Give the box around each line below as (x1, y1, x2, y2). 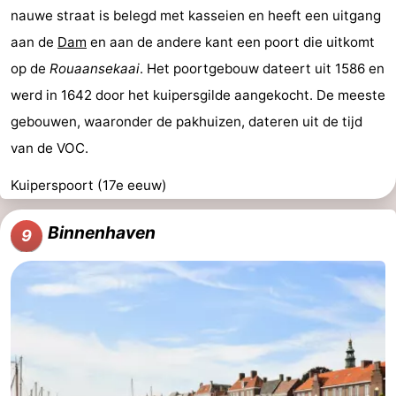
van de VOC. (11, 140, 88, 157)
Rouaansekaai (49, 60, 140, 78)
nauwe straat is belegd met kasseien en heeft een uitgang (11, 7, 381, 25)
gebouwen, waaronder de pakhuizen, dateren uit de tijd (11, 113, 362, 131)
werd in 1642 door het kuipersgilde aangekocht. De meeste (11, 87, 385, 104)
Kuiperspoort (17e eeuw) (11, 177, 167, 194)
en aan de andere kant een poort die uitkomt (87, 34, 375, 51)
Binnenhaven (48, 222, 156, 244)
